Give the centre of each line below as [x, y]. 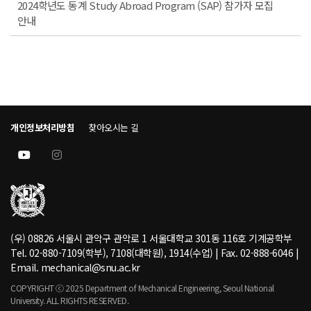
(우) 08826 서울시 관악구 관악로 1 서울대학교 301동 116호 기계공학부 [151, 238]
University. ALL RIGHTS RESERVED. [69, 300]
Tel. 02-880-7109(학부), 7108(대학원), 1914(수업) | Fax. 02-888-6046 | [154, 252]
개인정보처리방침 [42, 128]
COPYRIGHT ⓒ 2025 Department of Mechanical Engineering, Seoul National [142, 287]
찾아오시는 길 [114, 128]
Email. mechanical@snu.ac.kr [75, 267]
